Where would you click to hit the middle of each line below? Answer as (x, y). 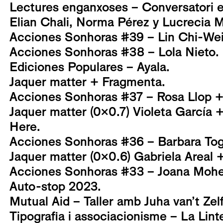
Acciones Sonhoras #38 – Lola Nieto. (114, 52)
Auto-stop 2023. (55, 186)
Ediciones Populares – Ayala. (90, 67)
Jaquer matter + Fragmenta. (87, 82)
